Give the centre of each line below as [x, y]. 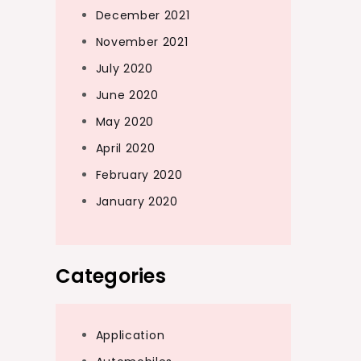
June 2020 [127, 95]
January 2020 [137, 201]
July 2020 [124, 68]
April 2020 [125, 148]
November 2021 [142, 42]
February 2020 [139, 175]
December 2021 [143, 15]
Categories [110, 276]
